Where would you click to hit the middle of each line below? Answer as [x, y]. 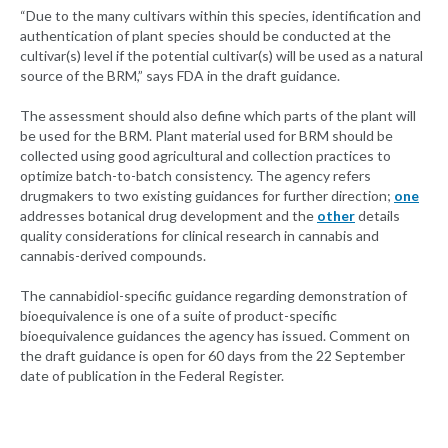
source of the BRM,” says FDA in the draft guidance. [180, 76]
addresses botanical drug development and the [168, 216]
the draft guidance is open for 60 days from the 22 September [212, 356]
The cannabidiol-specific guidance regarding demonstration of [213, 296]
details [377, 216]
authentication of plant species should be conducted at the [205, 36]
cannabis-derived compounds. [113, 256]
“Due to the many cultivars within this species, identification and [220, 16]
